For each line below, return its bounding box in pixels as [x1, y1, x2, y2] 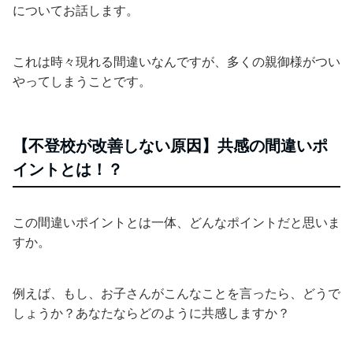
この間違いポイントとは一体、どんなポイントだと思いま [13, 214, 340, 231]
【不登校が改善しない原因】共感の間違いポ [13, 136, 328, 156]
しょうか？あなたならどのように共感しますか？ [13, 305, 290, 321]
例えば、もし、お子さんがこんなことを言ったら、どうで [13, 285, 340, 302]
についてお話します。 [13, 2, 139, 19]
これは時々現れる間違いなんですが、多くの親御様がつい [13, 54, 340, 70]
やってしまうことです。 [13, 73, 151, 90]
